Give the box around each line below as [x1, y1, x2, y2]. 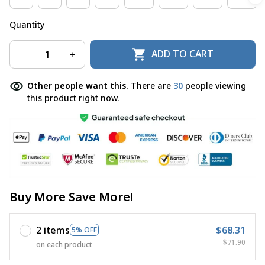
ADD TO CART [151, 47, 214, 61]
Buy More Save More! [9, 188, 133, 205]
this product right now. [27, 92, 119, 104]
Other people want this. [27, 79, 131, 91]
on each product [36, 239, 92, 250]
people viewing [183, 79, 246, 91]
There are [131, 79, 173, 91]
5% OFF [72, 225, 97, 235]
